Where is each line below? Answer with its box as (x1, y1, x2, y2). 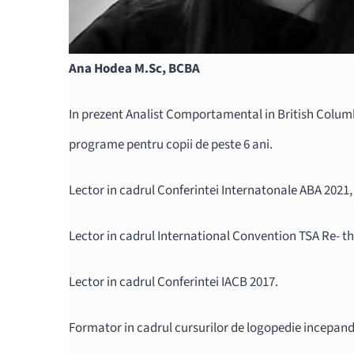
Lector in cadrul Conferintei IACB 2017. (69, 272, 278, 292)
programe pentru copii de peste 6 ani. (69, 134, 273, 154)
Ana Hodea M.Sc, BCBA (69, 58, 200, 78)
